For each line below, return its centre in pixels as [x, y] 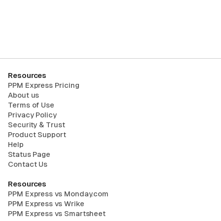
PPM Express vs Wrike [46, 203]
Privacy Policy [32, 114]
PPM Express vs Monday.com [58, 193]
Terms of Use [31, 105]
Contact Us [28, 164]
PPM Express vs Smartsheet [57, 213]
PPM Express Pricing [44, 85]
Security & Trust [37, 124]
